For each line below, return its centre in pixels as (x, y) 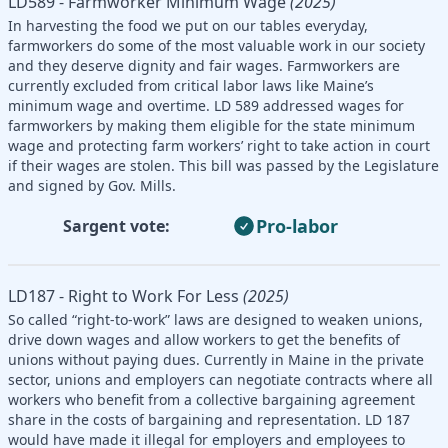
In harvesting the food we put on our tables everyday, (188, 25)
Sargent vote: (116, 225)
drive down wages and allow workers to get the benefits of (204, 339)
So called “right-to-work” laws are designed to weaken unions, (215, 319)
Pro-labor (297, 225)
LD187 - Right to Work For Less (123, 295)
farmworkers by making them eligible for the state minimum (211, 125)
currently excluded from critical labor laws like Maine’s (191, 85)
